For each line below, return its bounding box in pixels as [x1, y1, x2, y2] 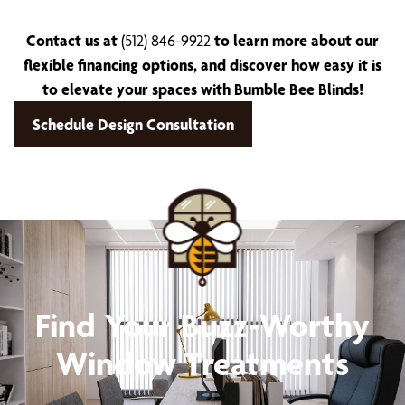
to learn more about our [211, 31, 379, 50]
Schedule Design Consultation [33, 115, 234, 134]
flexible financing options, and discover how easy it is [24, 55, 381, 74]
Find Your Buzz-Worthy [35, 305, 370, 345]
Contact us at [26, 31, 121, 50]
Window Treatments [56, 343, 349, 383]
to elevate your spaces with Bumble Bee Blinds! [42, 80, 363, 99]
